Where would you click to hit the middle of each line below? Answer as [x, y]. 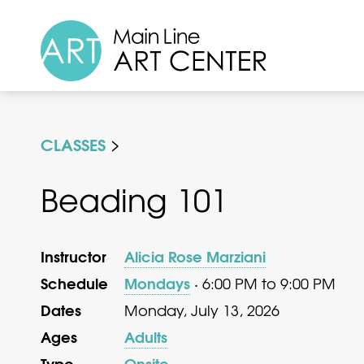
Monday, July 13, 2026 [202, 310]
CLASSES [73, 143]
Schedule [74, 282]
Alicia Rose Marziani [195, 256]
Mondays [157, 282]
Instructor [74, 256]
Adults [146, 336]
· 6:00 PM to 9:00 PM [263, 283]
